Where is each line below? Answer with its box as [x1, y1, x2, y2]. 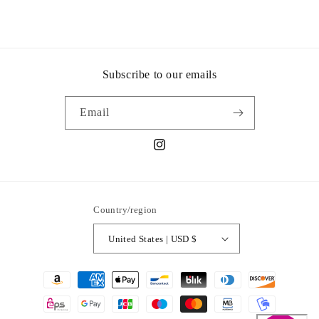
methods [24, 286, 66, 298]
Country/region [93, 204, 157, 216]
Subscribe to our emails [102, 68, 217, 81]
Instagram [152, 147, 196, 158]
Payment [24, 267, 66, 279]
